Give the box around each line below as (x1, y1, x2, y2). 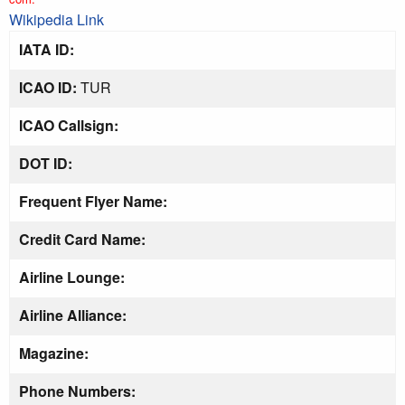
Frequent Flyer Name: (19, 190, 167, 212)
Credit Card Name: (19, 228, 146, 250)
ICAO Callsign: (19, 114, 118, 136)
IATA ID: (19, 38, 74, 60)
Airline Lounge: (19, 266, 125, 287)
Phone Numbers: (19, 380, 136, 401)
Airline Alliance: (19, 304, 127, 325)
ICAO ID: (19, 76, 77, 98)
